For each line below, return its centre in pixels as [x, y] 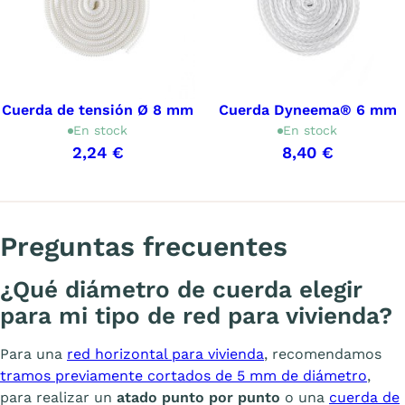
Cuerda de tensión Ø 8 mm [98, 110]
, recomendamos [323, 354]
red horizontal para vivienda [165, 354]
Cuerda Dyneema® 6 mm [307, 110]
